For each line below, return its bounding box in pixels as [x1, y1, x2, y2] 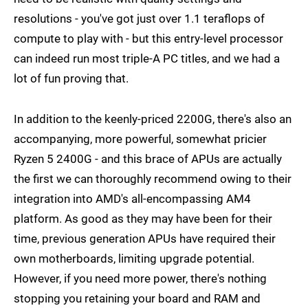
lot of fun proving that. [14, 71, 129, 86]
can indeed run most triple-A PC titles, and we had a [14, 52, 280, 66]
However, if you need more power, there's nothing [14, 272, 267, 286]
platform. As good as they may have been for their [14, 212, 272, 226]
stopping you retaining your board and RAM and [14, 291, 261, 306]
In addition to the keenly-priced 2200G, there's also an [14, 112, 291, 126]
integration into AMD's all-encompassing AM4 [14, 192, 251, 206]
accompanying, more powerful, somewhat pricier [14, 132, 267, 146]
